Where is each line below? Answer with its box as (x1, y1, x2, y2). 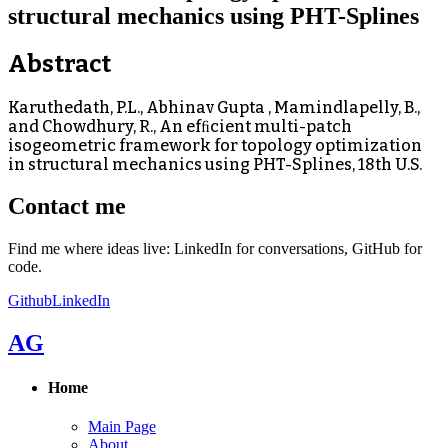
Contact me (8, 193, 126, 220)
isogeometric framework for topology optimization (8, 135, 422, 155)
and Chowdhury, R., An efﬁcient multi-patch (8, 116, 352, 136)
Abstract (8, 49, 111, 78)
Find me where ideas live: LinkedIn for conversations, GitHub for (8, 240, 422, 258)
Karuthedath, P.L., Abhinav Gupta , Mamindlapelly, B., (8, 97, 420, 117)
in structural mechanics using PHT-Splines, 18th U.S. (8, 154, 422, 174)
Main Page (88, 417, 156, 435)
